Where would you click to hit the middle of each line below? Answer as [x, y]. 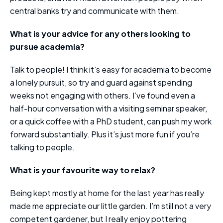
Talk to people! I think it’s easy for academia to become [111, 69]
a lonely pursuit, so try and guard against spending [101, 82]
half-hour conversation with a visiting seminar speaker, [109, 108]
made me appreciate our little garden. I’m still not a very [111, 206]
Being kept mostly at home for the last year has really [107, 193]
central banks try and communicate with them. [95, 11]
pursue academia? [47, 47]
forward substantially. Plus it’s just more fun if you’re [105, 134]
